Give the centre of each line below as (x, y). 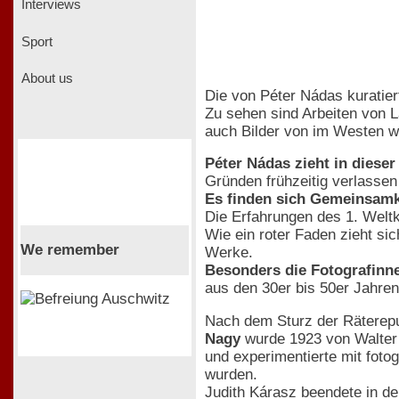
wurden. (231, 374)
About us (45, 79)
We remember (69, 249)
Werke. (229, 253)
